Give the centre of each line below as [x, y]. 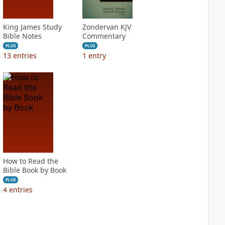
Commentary [104, 36]
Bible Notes [22, 36]
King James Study [32, 27]
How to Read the [30, 161]
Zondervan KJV [106, 27]
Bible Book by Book [34, 170]
